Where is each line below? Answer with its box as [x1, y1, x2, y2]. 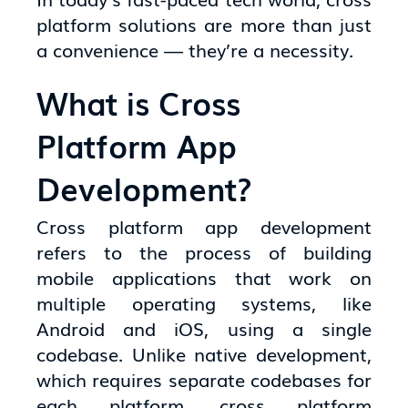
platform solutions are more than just [36, 9, 372, 37]
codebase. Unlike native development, [36, 339, 372, 367]
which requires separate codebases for [36, 364, 372, 393]
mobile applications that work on [36, 262, 372, 291]
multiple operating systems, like [36, 288, 372, 316]
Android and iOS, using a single [36, 313, 372, 342]
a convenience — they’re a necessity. [36, 35, 354, 63]
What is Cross [36, 79, 241, 126]
